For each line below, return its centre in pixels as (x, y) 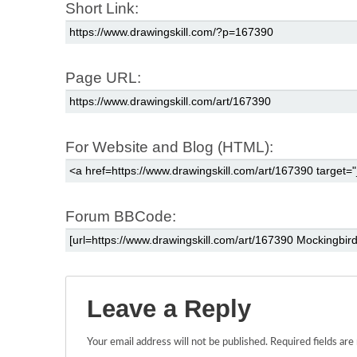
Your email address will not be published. (177, 342)
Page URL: (103, 77)
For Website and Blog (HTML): (169, 147)
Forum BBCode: (121, 216)
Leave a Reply (169, 308)
